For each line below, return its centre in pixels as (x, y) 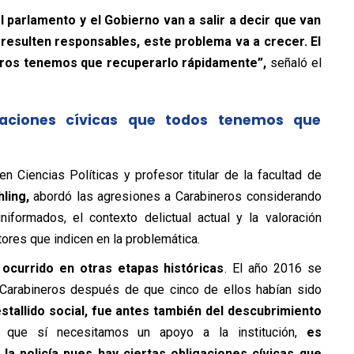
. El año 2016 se (273, 268)
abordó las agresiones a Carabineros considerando (175, 196)
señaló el (296, 63)
